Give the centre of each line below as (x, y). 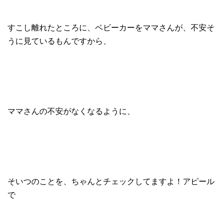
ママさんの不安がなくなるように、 (71, 111)
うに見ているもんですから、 (59, 41)
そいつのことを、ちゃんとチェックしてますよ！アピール (111, 181)
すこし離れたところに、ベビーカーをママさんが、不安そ (111, 27)
